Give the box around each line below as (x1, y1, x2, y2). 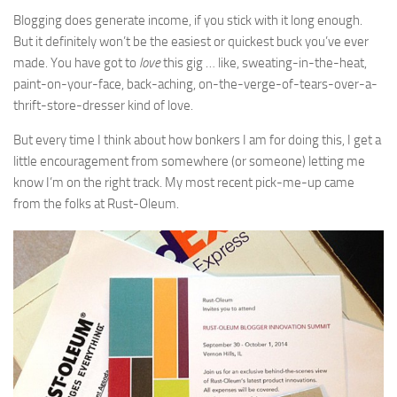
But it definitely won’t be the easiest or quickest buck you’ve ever (13, 34, 369, 51)
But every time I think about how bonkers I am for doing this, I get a (13, 132, 381, 149)
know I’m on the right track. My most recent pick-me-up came (13, 175, 354, 191)
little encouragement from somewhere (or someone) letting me (13, 153, 365, 170)
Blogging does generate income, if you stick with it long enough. (13, 12, 362, 29)
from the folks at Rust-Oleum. (13, 196, 179, 213)
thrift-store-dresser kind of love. (13, 97, 193, 114)
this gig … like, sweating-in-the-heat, (160, 55, 367, 72)
